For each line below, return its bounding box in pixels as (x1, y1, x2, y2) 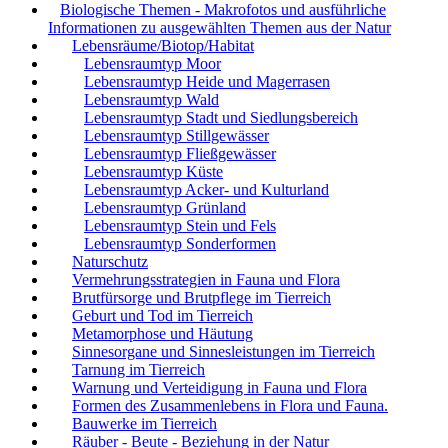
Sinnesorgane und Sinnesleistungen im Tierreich (72, 342, 375, 360)
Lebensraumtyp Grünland (84, 198, 246, 216)
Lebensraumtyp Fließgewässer (84, 144, 276, 162)
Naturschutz (72, 252, 148, 270)
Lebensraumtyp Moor (84, 54, 221, 72)
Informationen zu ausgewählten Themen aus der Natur (48, 18, 391, 36)
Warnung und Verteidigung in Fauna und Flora (72, 378, 367, 396)
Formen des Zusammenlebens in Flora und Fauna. (72, 396, 388, 414)
